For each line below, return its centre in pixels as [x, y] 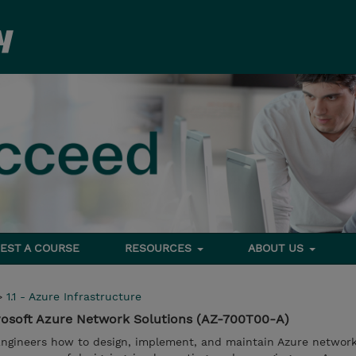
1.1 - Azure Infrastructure [74, 296]
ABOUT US [278, 248]
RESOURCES [160, 248]
